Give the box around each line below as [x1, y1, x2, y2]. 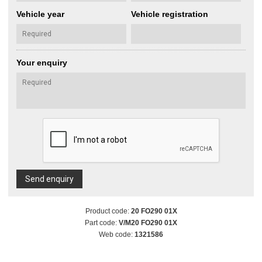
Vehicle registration [131, 9, 208, 19]
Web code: [99, 230, 135, 239]
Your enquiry [16, 58, 67, 68]
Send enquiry [25, 174, 74, 184]
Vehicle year [16, 9, 64, 19]
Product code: [85, 207, 131, 216]
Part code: [85, 219, 119, 227]
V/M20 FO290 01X [119, 219, 177, 227]
